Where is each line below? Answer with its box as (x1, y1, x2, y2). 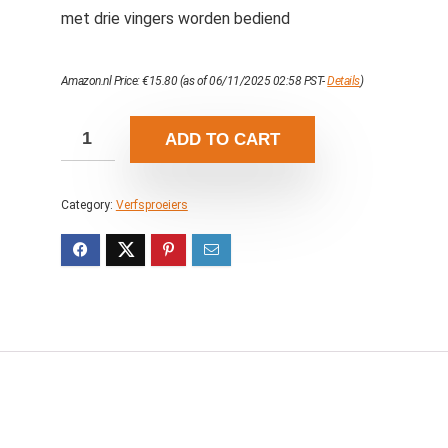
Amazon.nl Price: (60, 74, 143, 88)
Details (327, 74, 360, 88)
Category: (60, 198, 116, 212)
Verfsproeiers (115, 198, 188, 212)
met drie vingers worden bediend (60, 9, 290, 28)
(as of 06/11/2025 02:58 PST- (177, 74, 328, 88)
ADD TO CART (164, 130, 280, 149)
